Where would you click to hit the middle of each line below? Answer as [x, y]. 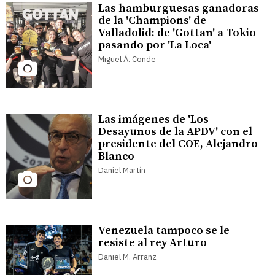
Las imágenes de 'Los [153, 120]
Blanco [116, 157]
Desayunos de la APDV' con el [175, 132]
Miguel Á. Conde [127, 60]
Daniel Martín [122, 171]
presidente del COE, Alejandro [178, 144]
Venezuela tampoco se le [164, 231]
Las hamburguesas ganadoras [179, 9]
